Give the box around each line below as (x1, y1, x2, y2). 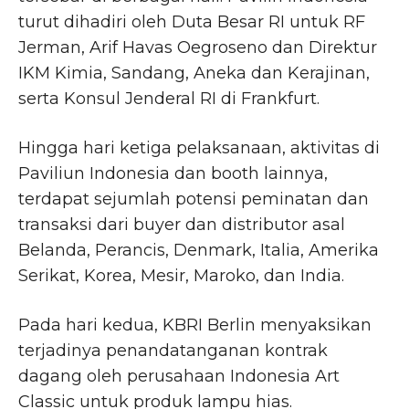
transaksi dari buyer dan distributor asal (18, 215, 345, 236)
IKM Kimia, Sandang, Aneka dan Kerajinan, (18, 63, 370, 84)
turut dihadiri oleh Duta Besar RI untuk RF (18, 12, 365, 33)
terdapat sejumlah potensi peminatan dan (18, 189, 369, 210)
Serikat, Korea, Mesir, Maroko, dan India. (18, 266, 344, 287)
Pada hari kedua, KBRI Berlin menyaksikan (18, 315, 372, 336)
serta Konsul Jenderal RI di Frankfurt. (18, 89, 320, 110)
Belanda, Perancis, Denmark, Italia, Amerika (18, 240, 379, 261)
